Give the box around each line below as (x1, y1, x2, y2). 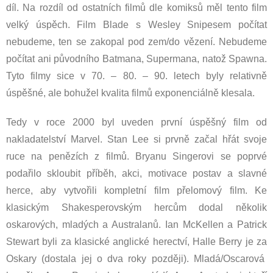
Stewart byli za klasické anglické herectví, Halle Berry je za (6, 236, 267, 247)
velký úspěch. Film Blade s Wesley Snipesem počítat (6, 19, 267, 30)
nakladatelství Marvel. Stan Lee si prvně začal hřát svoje (6, 134, 267, 144)
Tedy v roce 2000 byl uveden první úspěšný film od (6, 117, 267, 127)
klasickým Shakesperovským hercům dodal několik (6, 202, 267, 213)
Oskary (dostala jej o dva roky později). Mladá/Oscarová (6, 253, 267, 264)
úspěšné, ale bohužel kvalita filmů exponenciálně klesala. (6, 88, 255, 98)
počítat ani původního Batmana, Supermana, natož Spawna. (6, 54, 267, 64)
